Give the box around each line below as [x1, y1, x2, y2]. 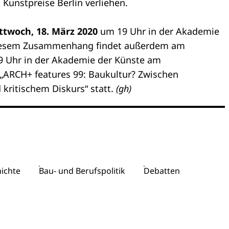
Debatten [144, 165, 180, 176]
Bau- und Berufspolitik [39, 165, 125, 176]
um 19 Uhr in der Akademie [98, 25, 219, 37]
